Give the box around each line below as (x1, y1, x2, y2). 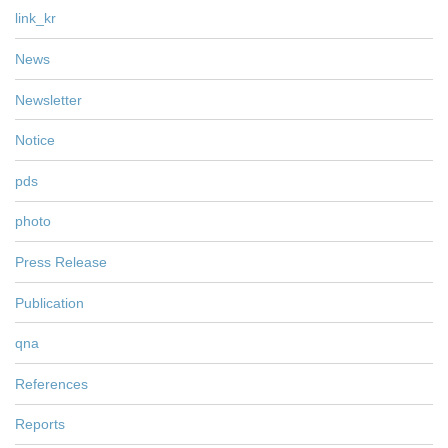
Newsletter (15, 91, 82, 108)
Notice (15, 132, 55, 149)
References (15, 375, 88, 392)
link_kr (15, 10, 56, 27)
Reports (15, 416, 65, 433)
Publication (15, 294, 84, 311)
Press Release (15, 253, 107, 270)
